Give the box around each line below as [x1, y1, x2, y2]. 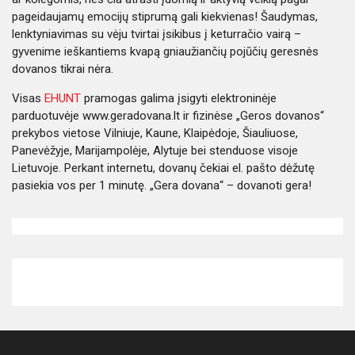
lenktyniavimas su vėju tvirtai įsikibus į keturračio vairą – [12, 27, 301, 41]
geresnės [270, 44, 319, 59]
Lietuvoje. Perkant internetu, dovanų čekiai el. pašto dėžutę [12, 161, 315, 175]
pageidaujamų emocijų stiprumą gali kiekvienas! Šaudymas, [12, 10, 318, 24]
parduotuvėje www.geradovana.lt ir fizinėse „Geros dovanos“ [12, 109, 324, 123]
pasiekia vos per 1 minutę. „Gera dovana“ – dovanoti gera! [12, 178, 311, 193]
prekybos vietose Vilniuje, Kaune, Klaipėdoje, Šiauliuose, [12, 126, 298, 140]
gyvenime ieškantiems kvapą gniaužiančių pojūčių [12, 44, 267, 59]
